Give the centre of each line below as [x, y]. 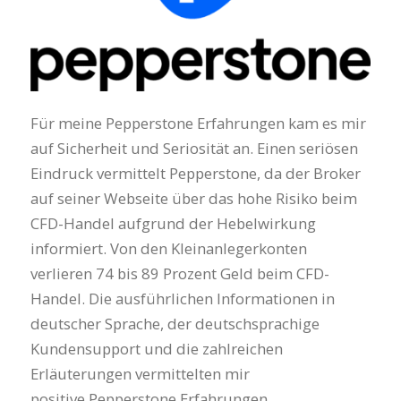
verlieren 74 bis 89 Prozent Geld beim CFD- [179, 273]
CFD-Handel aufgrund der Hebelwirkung [173, 223]
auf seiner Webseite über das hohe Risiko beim [193, 198]
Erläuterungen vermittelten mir [140, 373]
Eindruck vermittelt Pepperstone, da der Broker [195, 173]
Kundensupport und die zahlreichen [156, 348]
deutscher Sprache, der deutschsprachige [175, 323]
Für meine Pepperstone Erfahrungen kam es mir [198, 123]
